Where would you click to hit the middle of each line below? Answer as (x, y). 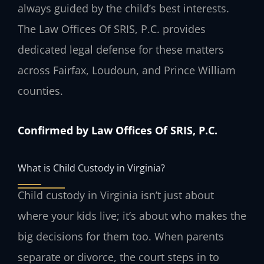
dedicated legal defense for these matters (121, 50)
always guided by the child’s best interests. (123, 9)
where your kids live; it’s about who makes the (132, 216)
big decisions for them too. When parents (121, 237)
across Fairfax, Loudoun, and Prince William (127, 70)
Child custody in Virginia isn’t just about (116, 195)
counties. (40, 91)
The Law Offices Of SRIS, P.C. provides (112, 29)
